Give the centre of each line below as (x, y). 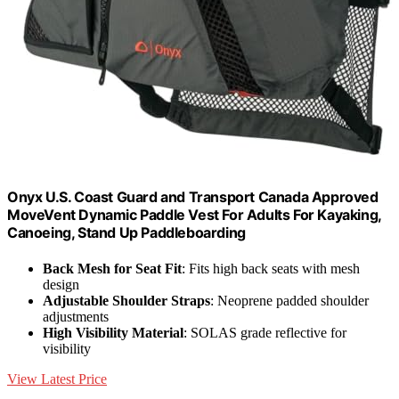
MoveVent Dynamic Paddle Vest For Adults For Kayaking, (194, 215)
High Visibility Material (113, 332)
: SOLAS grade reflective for (265, 332)
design (61, 284)
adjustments (76, 316)
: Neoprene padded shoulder (289, 300)
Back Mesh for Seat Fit (112, 268)
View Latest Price (57, 379)
